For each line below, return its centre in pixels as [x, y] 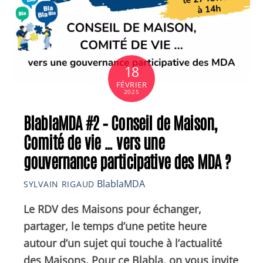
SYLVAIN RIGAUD [59, 184]
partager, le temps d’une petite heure [115, 226]
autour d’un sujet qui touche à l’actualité [123, 243]
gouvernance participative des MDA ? [127, 161]
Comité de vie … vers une [94, 141]
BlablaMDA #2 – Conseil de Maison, [120, 122]
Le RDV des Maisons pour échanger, [112, 209]
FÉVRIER [131, 84]
